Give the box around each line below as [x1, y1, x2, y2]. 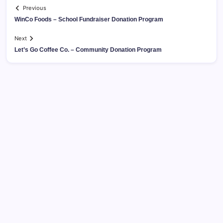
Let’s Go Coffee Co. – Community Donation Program [14, 46, 162, 54]
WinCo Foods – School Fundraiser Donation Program [14, 16, 163, 23]
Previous [23, 4, 47, 12]
